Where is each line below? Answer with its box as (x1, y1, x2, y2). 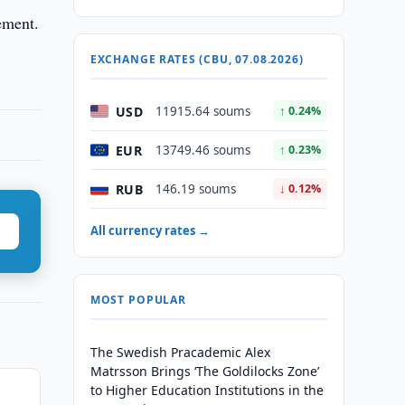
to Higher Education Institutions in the (89, 381, 324, 399)
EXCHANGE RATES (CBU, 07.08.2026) (89, 52, 304, 67)
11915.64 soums (155, 103, 250, 119)
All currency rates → (89, 222, 210, 239)
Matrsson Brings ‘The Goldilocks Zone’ (89, 363, 319, 380)
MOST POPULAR (89, 292, 186, 307)
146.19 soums (155, 181, 236, 197)
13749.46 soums (155, 142, 250, 158)
